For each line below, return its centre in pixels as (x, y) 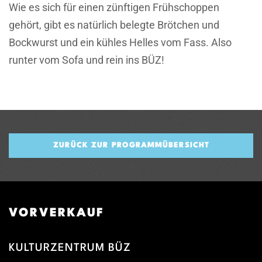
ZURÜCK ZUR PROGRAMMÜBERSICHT (131, 146)
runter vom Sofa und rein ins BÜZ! (87, 60)
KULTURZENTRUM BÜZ (70, 248)
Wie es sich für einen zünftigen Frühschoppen (114, 8)
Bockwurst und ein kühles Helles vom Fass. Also (120, 43)
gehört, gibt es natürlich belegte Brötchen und (114, 25)
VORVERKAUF (56, 214)
